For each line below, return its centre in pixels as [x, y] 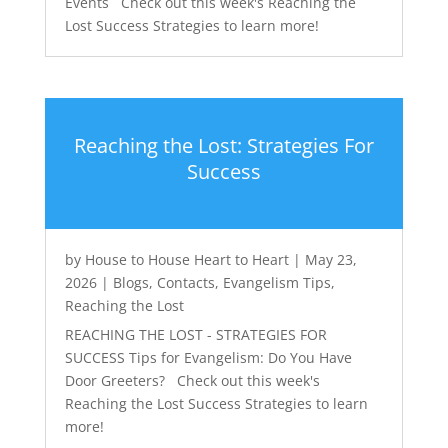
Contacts [185, 282]
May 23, [330, 259]
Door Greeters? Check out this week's [192, 380]
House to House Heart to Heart [186, 259]
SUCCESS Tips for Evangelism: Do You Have [208, 357]
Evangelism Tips [276, 282]
